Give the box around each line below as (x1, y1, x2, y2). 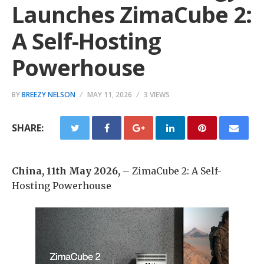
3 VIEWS (144, 90, 170, 100)
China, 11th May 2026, (12, 165, 123, 177)
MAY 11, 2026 (87, 90, 132, 100)
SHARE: (12, 121, 44, 134)
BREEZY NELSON (22, 90, 75, 100)
